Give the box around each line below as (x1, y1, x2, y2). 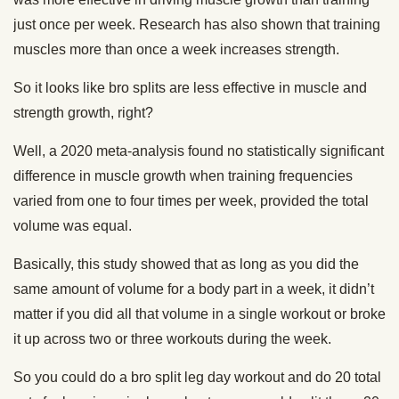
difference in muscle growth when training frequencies (13, 168, 353, 184)
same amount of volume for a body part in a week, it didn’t (13, 281, 374, 297)
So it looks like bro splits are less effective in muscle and (13, 80, 367, 96)
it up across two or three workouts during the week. (13, 331, 331, 347)
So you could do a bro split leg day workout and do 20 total (13, 370, 381, 386)
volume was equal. (13, 218, 132, 234)
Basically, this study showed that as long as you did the (13, 256, 359, 273)
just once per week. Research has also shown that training (13, 17, 380, 33)
